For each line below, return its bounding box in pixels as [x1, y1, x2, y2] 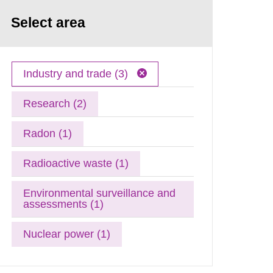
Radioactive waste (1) [23, 157, 129, 169]
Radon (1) [23, 127, 73, 140]
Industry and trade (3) [23, 67, 132, 80]
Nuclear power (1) [23, 227, 111, 240]
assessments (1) [23, 197, 104, 210]
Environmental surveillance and [23, 186, 176, 199]
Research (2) [23, 97, 87, 110]
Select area [11, 15, 86, 30]
